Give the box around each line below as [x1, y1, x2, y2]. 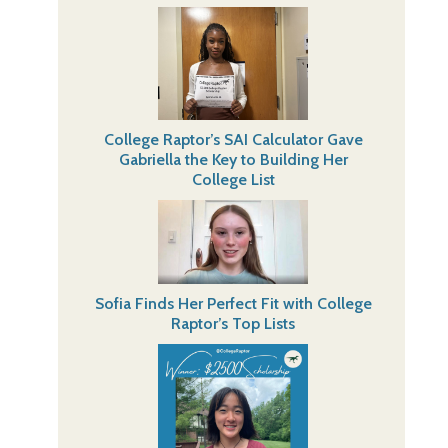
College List [191, 169, 275, 189]
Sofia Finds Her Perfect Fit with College [94, 294, 372, 314]
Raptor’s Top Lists [171, 314, 296, 334]
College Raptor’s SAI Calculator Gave [103, 129, 363, 149]
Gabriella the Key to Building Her [118, 149, 348, 169]
